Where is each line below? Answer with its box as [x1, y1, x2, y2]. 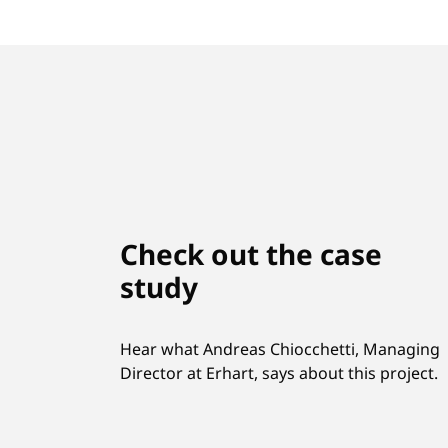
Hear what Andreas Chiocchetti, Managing [120, 337, 440, 360]
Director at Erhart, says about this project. [120, 361, 438, 384]
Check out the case [120, 234, 382, 273]
